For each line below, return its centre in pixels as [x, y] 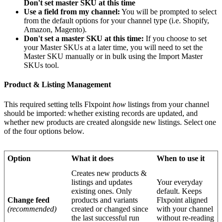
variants [126, 200]
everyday [189, 182]
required [33, 104]
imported [50, 113]
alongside [126, 122]
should [14, 113]
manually [80, 56]
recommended [32, 209]
